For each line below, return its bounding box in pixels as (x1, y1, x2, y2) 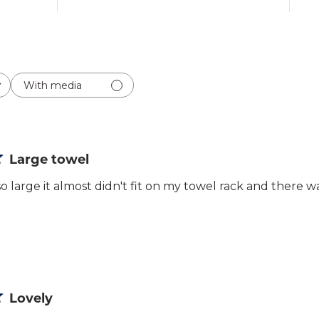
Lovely (9, 289, 53, 306)
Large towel (9, 150, 89, 167)
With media (23, 78, 82, 92)
